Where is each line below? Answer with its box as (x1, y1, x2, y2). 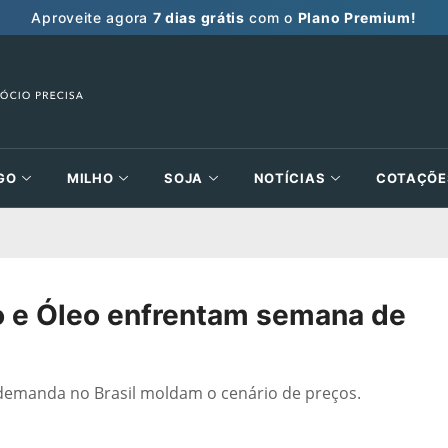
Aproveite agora (31, 8, 153, 26)
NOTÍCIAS (253, 170, 326, 186)
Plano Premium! (297, 8, 417, 26)
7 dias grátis (152, 8, 245, 26)
